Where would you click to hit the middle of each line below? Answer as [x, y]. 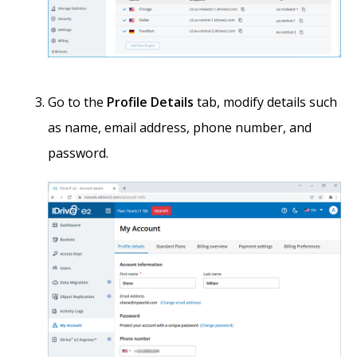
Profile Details [150, 102]
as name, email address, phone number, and [180, 127]
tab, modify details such [265, 102]
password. [78, 153]
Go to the [77, 102]
